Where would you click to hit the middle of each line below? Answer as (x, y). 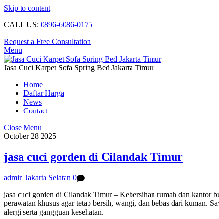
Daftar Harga (44, 93)
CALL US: (22, 25)
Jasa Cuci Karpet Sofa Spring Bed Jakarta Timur (79, 68)
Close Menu (23, 127)
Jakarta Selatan (48, 177)
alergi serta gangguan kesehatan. (54, 212)
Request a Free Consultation (47, 41)
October (16, 136)
